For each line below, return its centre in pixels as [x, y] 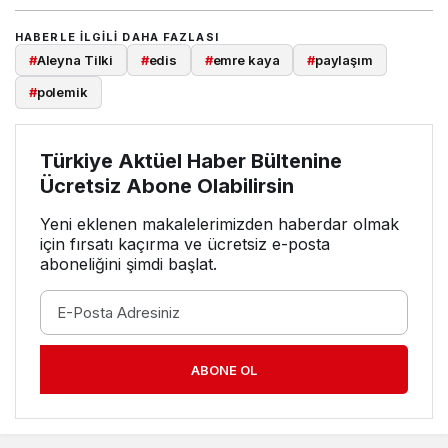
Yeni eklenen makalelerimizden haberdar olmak [219, 223]
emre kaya [246, 59]
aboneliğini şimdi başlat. [128, 263]
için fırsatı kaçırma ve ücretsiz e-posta [185, 243]
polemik [62, 92]
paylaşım [343, 59]
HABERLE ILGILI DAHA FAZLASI [117, 36]
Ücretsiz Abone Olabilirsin [167, 185]
